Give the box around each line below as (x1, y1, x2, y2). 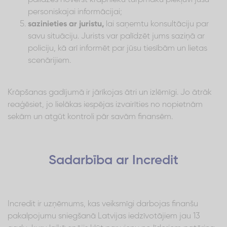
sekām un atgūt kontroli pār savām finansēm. (8, 112, 173, 121)
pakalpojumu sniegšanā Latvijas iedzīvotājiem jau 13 (8, 212, 200, 220)
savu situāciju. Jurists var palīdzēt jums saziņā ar (28, 32, 205, 41)
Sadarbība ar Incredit (49, 154, 178, 167)
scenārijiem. (28, 56, 71, 65)
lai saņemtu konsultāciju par (104, 20, 209, 28)
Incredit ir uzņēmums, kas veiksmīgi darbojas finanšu (8, 200, 198, 208)
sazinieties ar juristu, (28, 20, 104, 28)
